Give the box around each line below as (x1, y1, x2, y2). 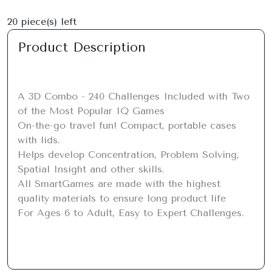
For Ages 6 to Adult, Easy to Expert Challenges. (18, 207, 244, 219)
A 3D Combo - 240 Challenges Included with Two (18, 90, 250, 102)
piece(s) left (18, 16, 76, 27)
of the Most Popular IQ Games (18, 105, 165, 117)
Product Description (18, 39, 146, 55)
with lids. (18, 134, 60, 146)
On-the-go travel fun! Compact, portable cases (18, 120, 236, 131)
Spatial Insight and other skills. (18, 163, 165, 175)
